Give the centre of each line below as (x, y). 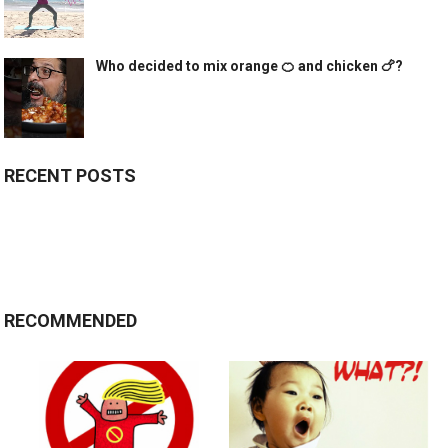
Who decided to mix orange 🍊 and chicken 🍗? (250, 66)
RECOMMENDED (71, 320)
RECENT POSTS (70, 175)
